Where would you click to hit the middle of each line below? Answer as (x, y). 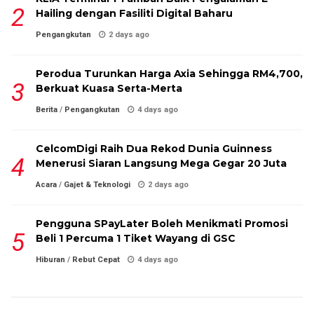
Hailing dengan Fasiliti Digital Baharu (134, 14)
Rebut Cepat (96, 260)
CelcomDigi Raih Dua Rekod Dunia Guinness (154, 149)
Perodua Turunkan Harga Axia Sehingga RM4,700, (169, 74)
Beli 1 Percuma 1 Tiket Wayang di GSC (136, 239)
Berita (47, 110)
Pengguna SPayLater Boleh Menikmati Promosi (162, 224)
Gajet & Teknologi (97, 185)
